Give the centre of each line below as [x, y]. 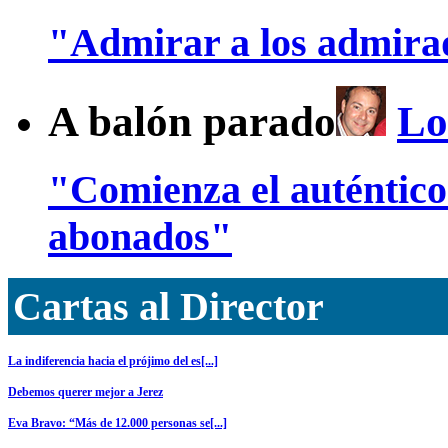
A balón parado [192, 121]
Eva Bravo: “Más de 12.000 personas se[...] [117, 423]
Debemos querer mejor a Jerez [85, 392]
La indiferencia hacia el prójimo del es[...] [113, 361]
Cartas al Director [168, 307]
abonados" [140, 236]
